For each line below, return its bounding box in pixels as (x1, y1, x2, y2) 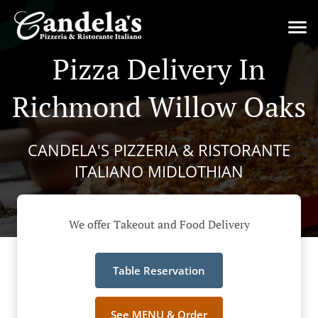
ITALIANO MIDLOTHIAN (75, 160, 243, 182)
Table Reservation (113, 263, 205, 278)
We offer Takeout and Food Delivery (68, 216, 250, 233)
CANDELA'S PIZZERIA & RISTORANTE (28, 139, 290, 160)
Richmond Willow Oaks (12, 87, 306, 125)
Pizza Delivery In (53, 50, 265, 87)
